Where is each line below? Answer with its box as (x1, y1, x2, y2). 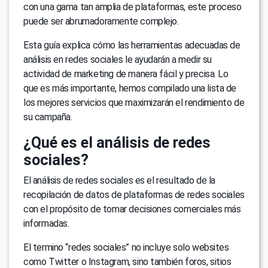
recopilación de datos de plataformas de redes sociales (23, 189, 245, 201)
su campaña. (23, 111, 72, 123)
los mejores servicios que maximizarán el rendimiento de (23, 97, 245, 109)
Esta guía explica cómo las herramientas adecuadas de (23, 39, 240, 51)
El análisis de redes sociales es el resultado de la (23, 175, 216, 187)
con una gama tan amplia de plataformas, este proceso (23, 1, 242, 13)
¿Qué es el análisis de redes (23, 134, 211, 152)
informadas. (23, 218, 69, 230)
